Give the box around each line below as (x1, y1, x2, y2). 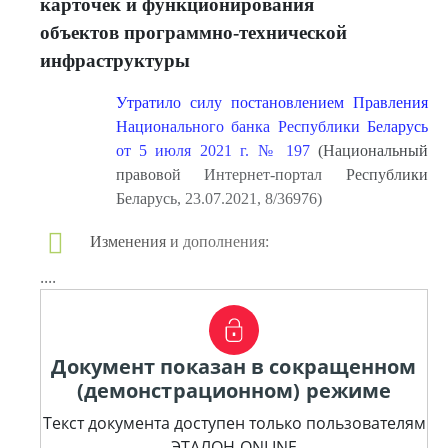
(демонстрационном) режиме (76, 377, 392, 404)
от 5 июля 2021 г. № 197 (115, 142, 310, 159)
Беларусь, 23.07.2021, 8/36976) (115, 190, 322, 207)
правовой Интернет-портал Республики (115, 166, 428, 183)
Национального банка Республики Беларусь (115, 118, 428, 135)
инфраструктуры (40, 50, 190, 71)
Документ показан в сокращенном (51, 353, 417, 380)
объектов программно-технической (40, 22, 347, 43)
